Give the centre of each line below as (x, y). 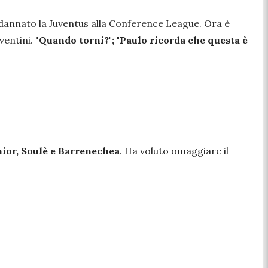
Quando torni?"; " (79, 40)
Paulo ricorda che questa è (184, 40)
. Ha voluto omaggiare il (174, 151)
